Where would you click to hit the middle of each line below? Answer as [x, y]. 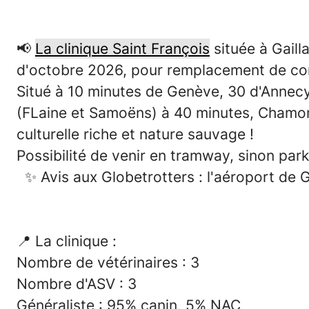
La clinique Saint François [122, 49]
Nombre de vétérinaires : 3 [110, 262]
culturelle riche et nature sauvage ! [135, 134]
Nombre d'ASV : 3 [77, 284]
